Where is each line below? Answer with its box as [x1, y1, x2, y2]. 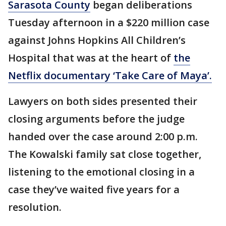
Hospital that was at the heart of [8, 51, 174, 65]
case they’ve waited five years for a [8, 183, 180, 196]
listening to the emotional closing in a [8, 165, 195, 179]
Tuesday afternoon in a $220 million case [8, 16, 209, 29]
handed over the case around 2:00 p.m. [8, 130, 198, 143]
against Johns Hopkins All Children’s [8, 33, 186, 47]
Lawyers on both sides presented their [8, 94, 197, 108]
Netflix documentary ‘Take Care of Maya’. [8, 69, 212, 82]
